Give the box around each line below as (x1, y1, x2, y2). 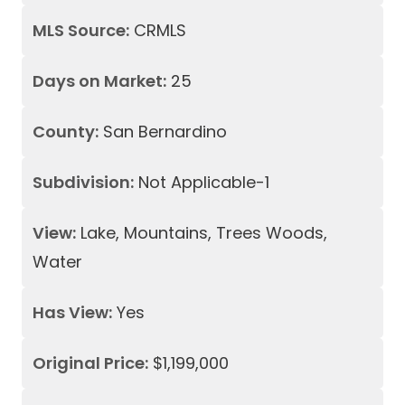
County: (33, 120, 99, 143)
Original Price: (33, 352, 148, 374)
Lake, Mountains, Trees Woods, (80, 221, 327, 244)
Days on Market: (33, 70, 166, 92)
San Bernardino (103, 120, 227, 143)
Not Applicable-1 (138, 171, 269, 193)
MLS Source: (33, 19, 129, 42)
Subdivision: (33, 171, 134, 193)
